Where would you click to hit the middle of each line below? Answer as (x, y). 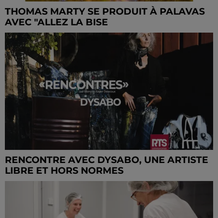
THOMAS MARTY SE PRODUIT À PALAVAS (105, 11)
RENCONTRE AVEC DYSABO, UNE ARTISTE (107, 160)
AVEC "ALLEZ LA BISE (56, 22)
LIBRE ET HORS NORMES (64, 170)
